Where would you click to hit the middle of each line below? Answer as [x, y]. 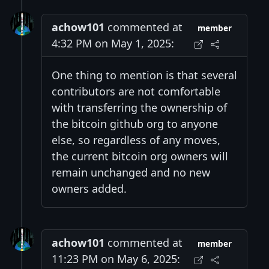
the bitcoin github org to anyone [135, 124]
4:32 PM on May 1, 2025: [113, 44]
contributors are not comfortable [136, 92]
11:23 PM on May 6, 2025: [116, 259]
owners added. [89, 189]
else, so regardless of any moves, [136, 140]
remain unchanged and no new [131, 173]
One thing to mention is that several [144, 75]
